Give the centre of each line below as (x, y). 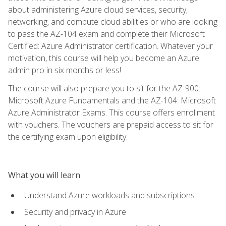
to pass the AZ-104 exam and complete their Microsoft (106, 34)
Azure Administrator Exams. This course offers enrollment (111, 112)
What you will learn (44, 175)
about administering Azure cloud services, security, (98, 9)
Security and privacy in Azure (75, 212)
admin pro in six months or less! (65, 70)
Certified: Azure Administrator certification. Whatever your (110, 46)
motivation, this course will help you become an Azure (104, 58)
